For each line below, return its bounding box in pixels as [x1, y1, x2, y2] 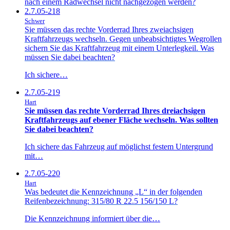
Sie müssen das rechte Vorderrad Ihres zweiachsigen [25, 25, 194, 34]
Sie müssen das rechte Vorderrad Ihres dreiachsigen [25, 106, 205, 115]
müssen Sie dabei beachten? [25, 52, 115, 62]
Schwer [25, 16, 45, 25]
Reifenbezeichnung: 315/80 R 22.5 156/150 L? [25, 196, 178, 205]
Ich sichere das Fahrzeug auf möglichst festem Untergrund [25, 142, 213, 151]
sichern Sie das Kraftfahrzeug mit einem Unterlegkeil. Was [25, 43, 214, 52]
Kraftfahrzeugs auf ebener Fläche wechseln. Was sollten [25, 115, 218, 124]
